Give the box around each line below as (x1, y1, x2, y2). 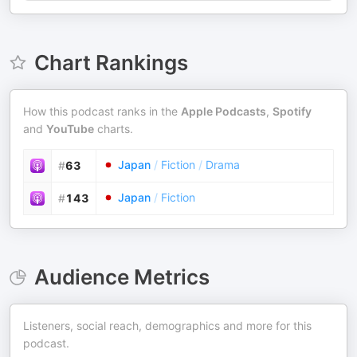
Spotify (273, 104, 312, 118)
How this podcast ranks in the (23, 104, 181, 118)
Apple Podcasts (181, 104, 266, 118)
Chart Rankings (33, 50, 188, 75)
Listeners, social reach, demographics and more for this (23, 319, 312, 332)
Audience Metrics (33, 265, 210, 289)
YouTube (46, 122, 94, 135)
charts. (94, 122, 133, 135)
